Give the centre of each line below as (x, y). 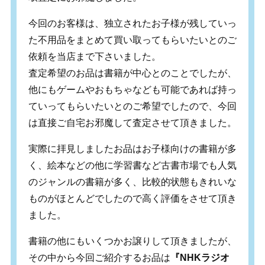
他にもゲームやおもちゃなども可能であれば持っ (132, 89)
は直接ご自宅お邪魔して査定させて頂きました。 (132, 122)
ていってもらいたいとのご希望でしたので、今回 (132, 106)
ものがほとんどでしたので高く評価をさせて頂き (132, 198)
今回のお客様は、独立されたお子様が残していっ (132, 23)
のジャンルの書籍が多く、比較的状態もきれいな (132, 182)
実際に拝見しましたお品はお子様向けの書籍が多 (132, 148)
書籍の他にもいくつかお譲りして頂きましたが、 (132, 241)
